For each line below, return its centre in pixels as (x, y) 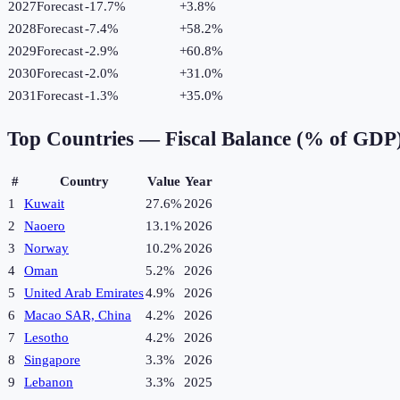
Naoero (45, 226)
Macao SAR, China (78, 316)
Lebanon (49, 383)
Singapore (52, 360)
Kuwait (44, 204)
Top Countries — (86, 138)
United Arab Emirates (84, 293)
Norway (46, 249)
